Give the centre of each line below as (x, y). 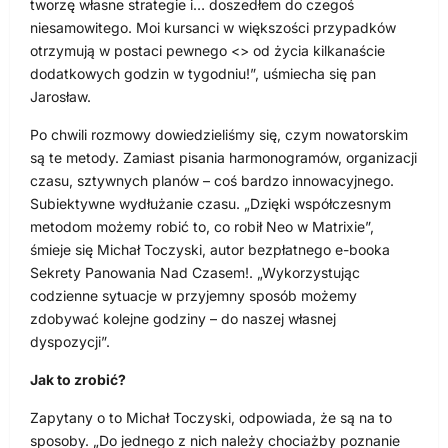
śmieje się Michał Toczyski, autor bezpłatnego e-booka (210, 250)
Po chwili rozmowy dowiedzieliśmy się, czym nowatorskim (219, 135)
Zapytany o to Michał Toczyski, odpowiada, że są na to (211, 418)
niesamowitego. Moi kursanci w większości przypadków (213, 28)
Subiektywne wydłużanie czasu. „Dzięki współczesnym (210, 204)
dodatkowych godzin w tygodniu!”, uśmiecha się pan (203, 74)
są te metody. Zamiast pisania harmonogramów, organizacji (223, 158)
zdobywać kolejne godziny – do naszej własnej (183, 319)
